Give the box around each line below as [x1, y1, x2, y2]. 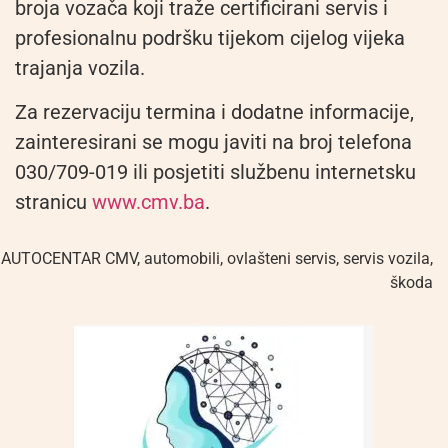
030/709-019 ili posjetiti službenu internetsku [15, 160, 416, 185]
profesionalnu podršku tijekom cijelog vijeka [15, 25, 405, 50]
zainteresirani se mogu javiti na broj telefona [15, 130, 412, 155]
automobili [144, 248, 220, 268]
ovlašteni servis [227, 248, 336, 268]
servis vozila [343, 248, 430, 268]
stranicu [15, 190, 92, 215]
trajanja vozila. [15, 55, 145, 80]
